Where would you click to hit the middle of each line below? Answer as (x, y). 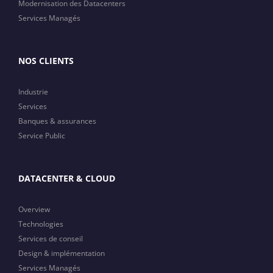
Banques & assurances (57, 121)
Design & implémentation (62, 253)
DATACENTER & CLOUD (67, 178)
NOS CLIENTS (46, 61)
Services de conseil (51, 239)
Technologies (41, 224)
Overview (34, 209)
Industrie (33, 92)
